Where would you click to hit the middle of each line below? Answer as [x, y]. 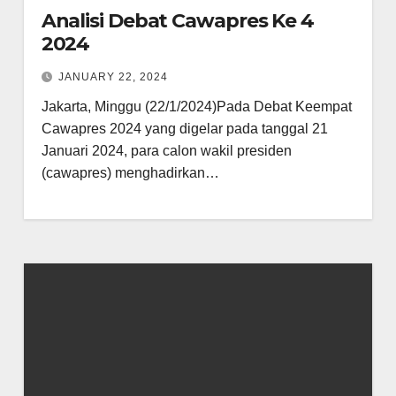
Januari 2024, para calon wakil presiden [166, 151]
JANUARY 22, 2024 [113, 77]
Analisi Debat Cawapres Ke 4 [177, 21]
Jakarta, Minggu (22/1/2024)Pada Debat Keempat [196, 107]
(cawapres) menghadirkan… [130, 173]
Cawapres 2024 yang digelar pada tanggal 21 [184, 129]
